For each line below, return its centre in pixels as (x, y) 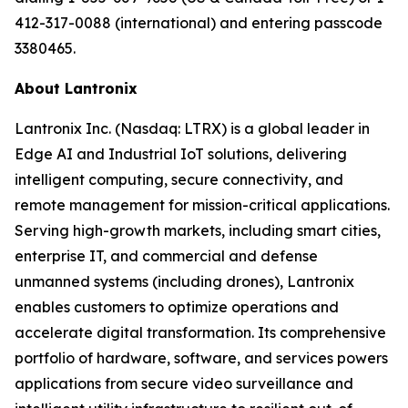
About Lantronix (76, 88)
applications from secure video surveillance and (184, 383)
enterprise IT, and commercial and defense (166, 256)
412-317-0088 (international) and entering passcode (199, 23)
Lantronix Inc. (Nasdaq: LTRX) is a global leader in (192, 128)
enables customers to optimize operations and (177, 307)
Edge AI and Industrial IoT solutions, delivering (181, 154)
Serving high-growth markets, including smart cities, (198, 230)
